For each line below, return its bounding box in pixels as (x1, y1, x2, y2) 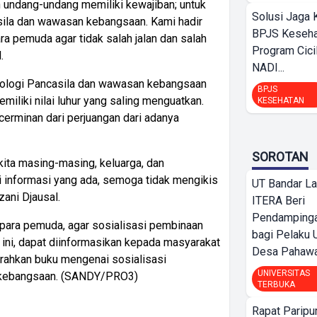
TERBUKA (258, 279, 295, 289)
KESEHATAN (258, 96, 304, 105)
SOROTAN (252, 149, 309, 164)
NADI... (252, 61, 284, 74)
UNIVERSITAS (258, 268, 310, 278)
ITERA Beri (252, 194, 305, 207)
